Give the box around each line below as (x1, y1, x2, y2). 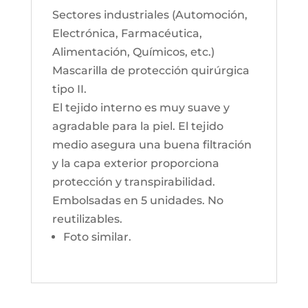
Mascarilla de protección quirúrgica (52, 64, 250, 77)
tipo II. (52, 82, 87, 96)
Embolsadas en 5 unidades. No (52, 194, 223, 207)
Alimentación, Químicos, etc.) (52, 45, 214, 58)
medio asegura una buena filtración (52, 138, 252, 151)
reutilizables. (52, 212, 122, 225)
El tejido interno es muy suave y (52, 101, 230, 114)
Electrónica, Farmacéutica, (52, 27, 202, 40)
